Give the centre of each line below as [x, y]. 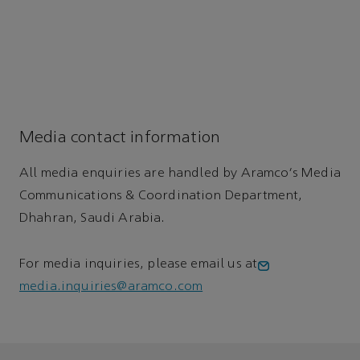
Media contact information [120, 139]
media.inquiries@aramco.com [111, 286]
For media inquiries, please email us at [139, 264]
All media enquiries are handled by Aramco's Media [180, 174]
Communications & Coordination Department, [161, 196]
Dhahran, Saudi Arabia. [92, 219]
